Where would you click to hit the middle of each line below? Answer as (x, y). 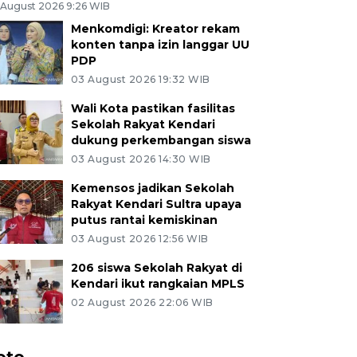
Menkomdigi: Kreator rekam (155, 28)
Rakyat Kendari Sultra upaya (156, 204)
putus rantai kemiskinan (144, 220)
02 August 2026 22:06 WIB (142, 302)
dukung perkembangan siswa (161, 140)
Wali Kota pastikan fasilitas (153, 108)
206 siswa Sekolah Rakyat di (156, 267)
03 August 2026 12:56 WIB (139, 238)
